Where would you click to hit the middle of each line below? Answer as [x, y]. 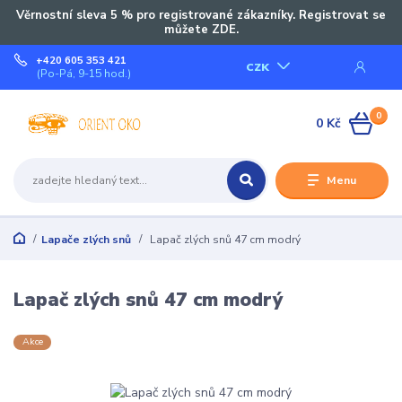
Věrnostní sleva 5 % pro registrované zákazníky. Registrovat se [201, 15]
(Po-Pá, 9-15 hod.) [84, 74]
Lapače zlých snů [86, 239]
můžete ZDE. [201, 29]
